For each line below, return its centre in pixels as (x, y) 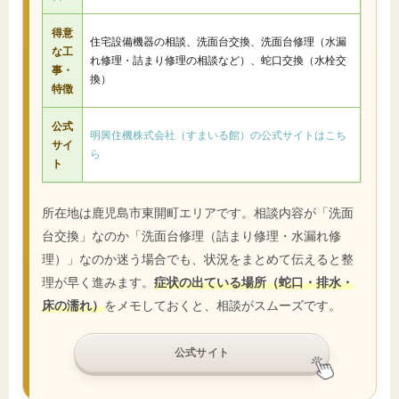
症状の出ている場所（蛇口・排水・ (254, 281)
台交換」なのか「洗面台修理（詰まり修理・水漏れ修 (191, 235)
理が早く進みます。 (98, 281)
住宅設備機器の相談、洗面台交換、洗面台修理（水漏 (218, 41)
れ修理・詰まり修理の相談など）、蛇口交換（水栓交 (218, 60)
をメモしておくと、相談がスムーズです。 (223, 305)
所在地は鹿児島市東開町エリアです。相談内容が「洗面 (198, 212)
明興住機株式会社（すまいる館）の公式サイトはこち (218, 134)
